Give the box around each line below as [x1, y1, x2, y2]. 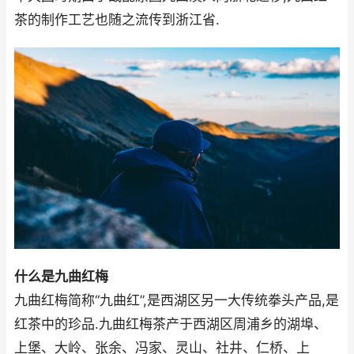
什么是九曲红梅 [14, 269, 108, 285]
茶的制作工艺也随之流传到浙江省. [14, 12, 220, 28]
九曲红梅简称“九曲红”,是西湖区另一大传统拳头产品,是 [14, 292, 339, 309]
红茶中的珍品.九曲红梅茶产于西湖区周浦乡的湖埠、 [14, 316, 327, 333]
